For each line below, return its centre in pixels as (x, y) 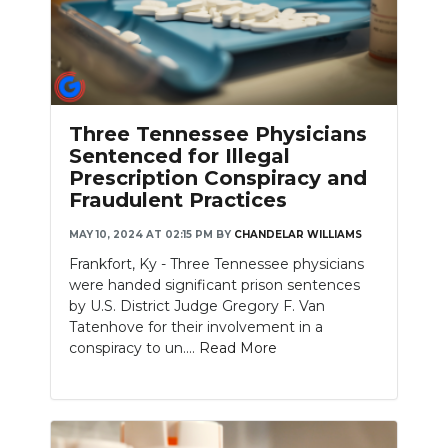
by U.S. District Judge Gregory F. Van (197, 306)
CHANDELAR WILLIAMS (298, 235)
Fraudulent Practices (178, 200)
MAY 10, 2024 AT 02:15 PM (141, 235)
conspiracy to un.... (134, 348)
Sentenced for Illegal (179, 156)
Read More (238, 348)
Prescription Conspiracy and (218, 178)
